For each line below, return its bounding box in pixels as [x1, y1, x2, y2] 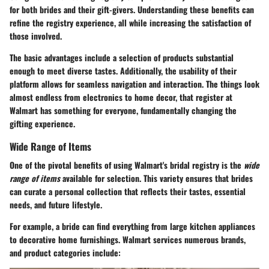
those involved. [10, 29, 62, 42]
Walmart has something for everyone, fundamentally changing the [10, 103, 237, 116]
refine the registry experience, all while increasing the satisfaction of [10, 16, 251, 29]
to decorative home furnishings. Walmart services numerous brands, [10, 233, 246, 246]
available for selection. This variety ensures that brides [60, 172, 253, 185]
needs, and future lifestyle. [10, 198, 102, 211]
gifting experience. [10, 116, 75, 130]
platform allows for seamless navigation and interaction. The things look [10, 77, 259, 90]
